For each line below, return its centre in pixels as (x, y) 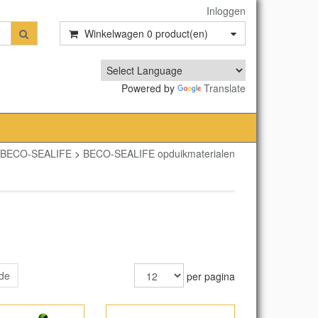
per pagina (209, 276)
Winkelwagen (114, 33)
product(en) (180, 33)
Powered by (149, 88)
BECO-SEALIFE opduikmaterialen (159, 153)
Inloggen (226, 11)
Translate (225, 88)
